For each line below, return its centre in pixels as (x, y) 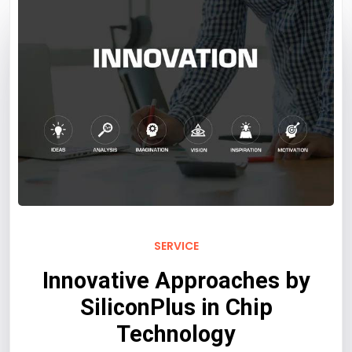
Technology (176, 334)
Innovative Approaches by (176, 281)
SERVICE (176, 246)
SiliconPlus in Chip (176, 308)
